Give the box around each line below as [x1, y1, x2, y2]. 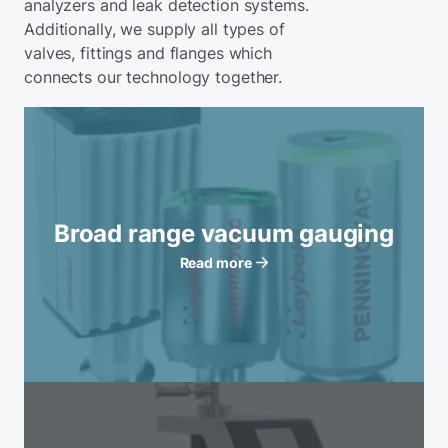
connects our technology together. [24, 67, 283, 87]
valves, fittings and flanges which [24, 43, 273, 63]
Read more [179, 254, 252, 271]
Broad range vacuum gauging [54, 219, 394, 248]
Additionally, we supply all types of [24, 19, 285, 39]
